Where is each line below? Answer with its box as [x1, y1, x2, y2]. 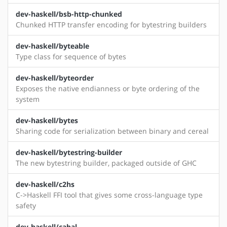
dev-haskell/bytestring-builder [16, 147, 122, 158]
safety [16, 201, 36, 211]
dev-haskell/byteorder [16, 73, 94, 83]
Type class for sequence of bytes [16, 52, 126, 62]
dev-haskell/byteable [16, 41, 89, 51]
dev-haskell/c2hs [16, 179, 74, 190]
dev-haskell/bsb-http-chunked [16, 9, 122, 19]
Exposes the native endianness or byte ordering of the [16, 84, 200, 94]
